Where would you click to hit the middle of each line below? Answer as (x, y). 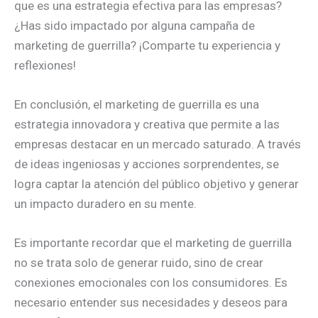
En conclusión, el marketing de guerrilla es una (137, 105)
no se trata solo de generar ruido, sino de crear (139, 263)
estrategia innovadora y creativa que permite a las (147, 125)
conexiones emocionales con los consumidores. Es (151, 283)
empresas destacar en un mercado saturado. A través (158, 144)
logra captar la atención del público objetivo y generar (157, 184)
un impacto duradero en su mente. (105, 204)
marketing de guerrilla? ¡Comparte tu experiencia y (147, 46)
